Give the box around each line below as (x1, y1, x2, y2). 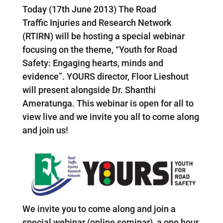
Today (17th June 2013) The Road (22, 3, 156, 14)
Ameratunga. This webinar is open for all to (22, 98, 194, 109)
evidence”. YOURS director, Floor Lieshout (22, 71, 189, 82)
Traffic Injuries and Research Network (22, 17, 171, 28)
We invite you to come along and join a (22, 204, 176, 215)
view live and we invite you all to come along (22, 111, 199, 122)
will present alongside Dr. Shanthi (22, 84, 156, 95)
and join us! (22, 124, 68, 135)
